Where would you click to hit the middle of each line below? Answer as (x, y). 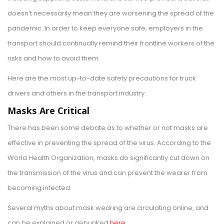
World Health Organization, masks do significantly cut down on (108, 158)
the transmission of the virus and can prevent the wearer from (107, 173)
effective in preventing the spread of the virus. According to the (109, 143)
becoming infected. (40, 188)
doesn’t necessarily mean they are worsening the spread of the (111, 13)
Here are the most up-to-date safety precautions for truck (102, 78)
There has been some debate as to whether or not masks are (108, 128)
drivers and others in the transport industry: (77, 93)
